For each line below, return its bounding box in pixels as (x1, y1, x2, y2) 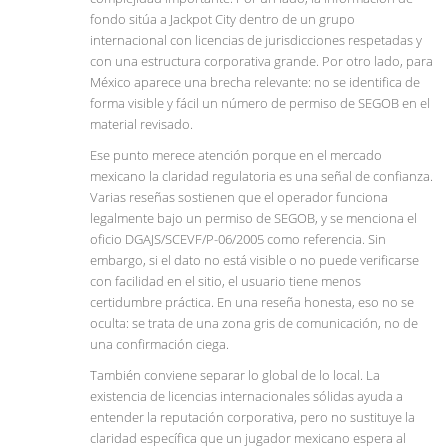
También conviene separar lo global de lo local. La (90, 366, 380, 385)
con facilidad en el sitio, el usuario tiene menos (90, 272, 361, 291)
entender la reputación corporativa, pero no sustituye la (90, 408, 415, 427)
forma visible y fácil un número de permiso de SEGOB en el (90, 94, 430, 113)
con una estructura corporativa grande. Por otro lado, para (90, 52, 433, 71)
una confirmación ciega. (90, 335, 229, 354)
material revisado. (90, 115, 193, 134)
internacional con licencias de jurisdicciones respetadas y (90, 31, 422, 50)
